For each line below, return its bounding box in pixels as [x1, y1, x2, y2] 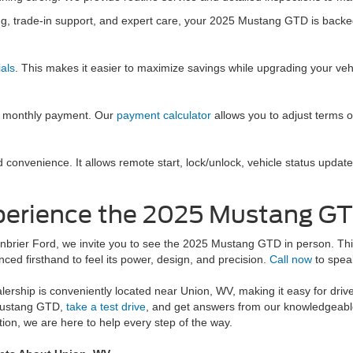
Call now [269, 253, 312, 266]
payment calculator [117, 109, 211, 121]
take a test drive [66, 300, 146, 313]
